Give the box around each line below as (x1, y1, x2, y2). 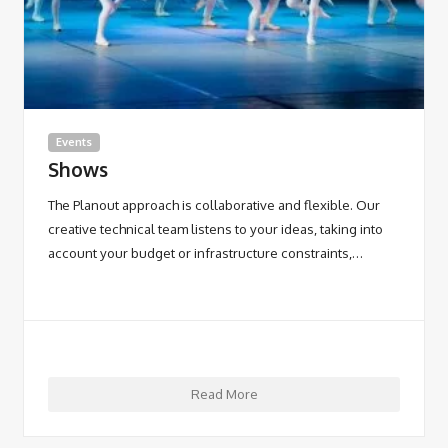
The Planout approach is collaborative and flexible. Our (48, 195, 380, 213)
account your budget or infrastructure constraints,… (48, 243, 363, 261)
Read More (190, 385, 258, 403)
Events (56, 134, 92, 149)
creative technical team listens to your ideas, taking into (48, 219, 383, 237)
